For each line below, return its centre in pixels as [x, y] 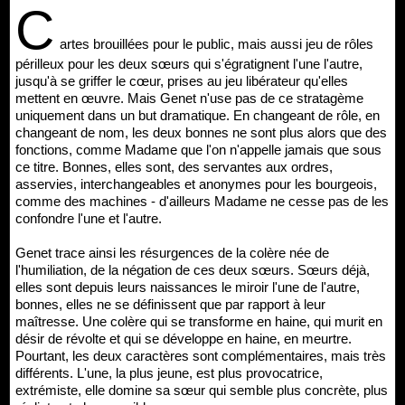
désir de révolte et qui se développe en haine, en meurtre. [184, 338]
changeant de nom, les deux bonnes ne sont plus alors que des [201, 132]
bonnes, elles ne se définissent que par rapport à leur [170, 304]
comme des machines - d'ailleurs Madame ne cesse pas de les [202, 201]
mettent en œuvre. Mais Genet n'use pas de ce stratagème [189, 98]
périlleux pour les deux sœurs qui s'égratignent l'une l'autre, [189, 63]
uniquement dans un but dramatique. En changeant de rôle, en [198, 115]
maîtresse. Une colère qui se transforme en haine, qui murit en [199, 321]
